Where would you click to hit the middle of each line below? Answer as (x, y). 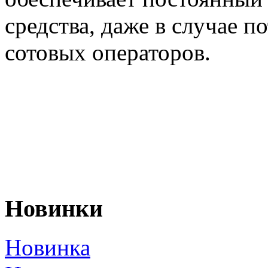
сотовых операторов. (108, 53)
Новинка (48, 247)
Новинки (54, 209)
